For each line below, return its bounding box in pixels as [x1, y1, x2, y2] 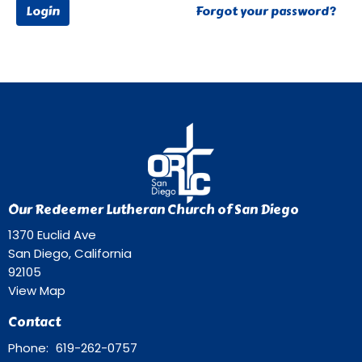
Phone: [8, 339, 52, 356]
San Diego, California [8, 245, 132, 262]
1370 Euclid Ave [8, 226, 96, 243]
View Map [8, 282, 65, 299]
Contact [8, 312, 61, 332]
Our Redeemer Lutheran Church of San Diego [8, 199, 299, 220]
